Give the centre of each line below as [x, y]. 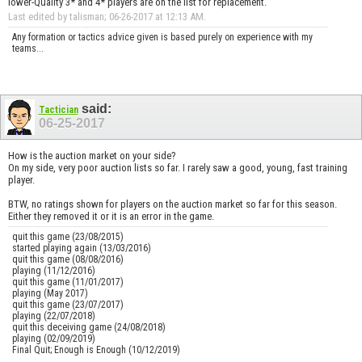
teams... [28, 48]
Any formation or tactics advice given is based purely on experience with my [162, 37]
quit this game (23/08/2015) [68, 237]
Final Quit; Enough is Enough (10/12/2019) [96, 350]
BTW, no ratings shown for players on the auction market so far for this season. [173, 204]
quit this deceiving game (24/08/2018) [89, 328]
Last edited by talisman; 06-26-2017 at [87, 16]
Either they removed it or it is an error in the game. [111, 217]
